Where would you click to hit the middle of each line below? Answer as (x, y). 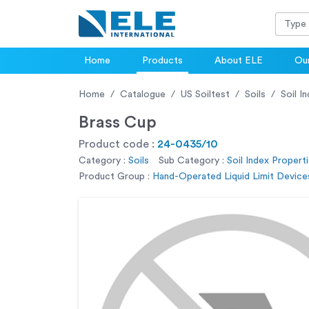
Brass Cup (118, 123)
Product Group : (114, 177)
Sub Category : (191, 161)
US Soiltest (205, 95)
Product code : (118, 144)
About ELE (239, 61)
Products (162, 61)
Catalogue (143, 95)
